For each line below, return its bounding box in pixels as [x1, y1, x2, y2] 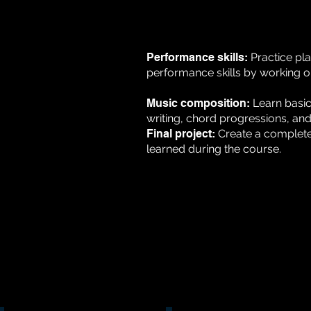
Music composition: [146, 96, 251, 110]
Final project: [146, 127, 216, 141]
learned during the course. [146, 142, 282, 156]
